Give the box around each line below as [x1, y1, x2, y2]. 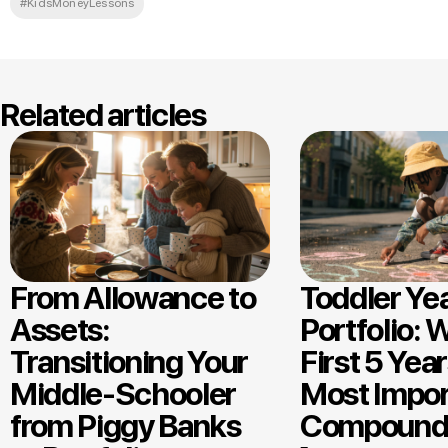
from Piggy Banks [10, 407, 241, 446]
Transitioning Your [10, 343, 249, 382]
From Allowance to [10, 279, 256, 318]
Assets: [10, 311, 110, 350]
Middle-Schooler [10, 375, 237, 414]
